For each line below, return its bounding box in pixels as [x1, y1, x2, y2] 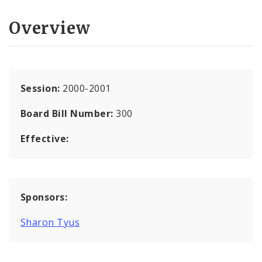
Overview [9, 17, 91, 39]
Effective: [20, 132, 69, 145]
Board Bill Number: [20, 106, 116, 120]
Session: [20, 81, 63, 95]
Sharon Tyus [20, 215, 80, 229]
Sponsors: [20, 190, 68, 204]
